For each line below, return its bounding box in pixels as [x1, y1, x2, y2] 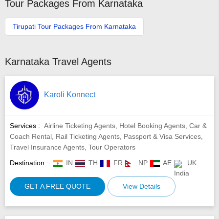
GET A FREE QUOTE [24, 182, 90, 190]
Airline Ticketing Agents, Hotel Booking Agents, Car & [43, 121, 207, 130]
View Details [123, 182, 160, 190]
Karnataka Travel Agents [5, 56, 111, 67]
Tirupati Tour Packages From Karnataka [13, 22, 136, 30]
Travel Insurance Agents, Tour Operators [10, 143, 135, 151]
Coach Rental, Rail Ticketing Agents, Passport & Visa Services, [10, 132, 203, 140]
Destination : [10, 158, 48, 167]
